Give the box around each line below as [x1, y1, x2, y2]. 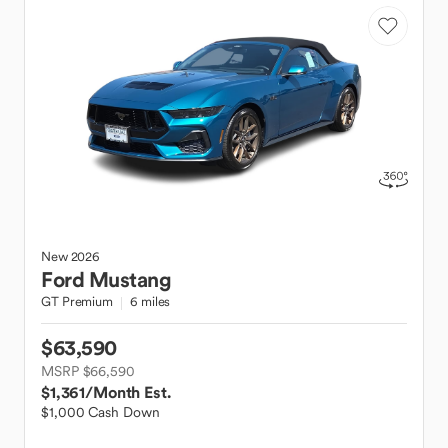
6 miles [130, 293, 171, 310]
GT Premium [41, 293, 113, 310]
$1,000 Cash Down [41, 403, 160, 421]
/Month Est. [85, 382, 171, 402]
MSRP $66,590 [41, 362, 135, 380]
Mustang [88, 266, 171, 293]
